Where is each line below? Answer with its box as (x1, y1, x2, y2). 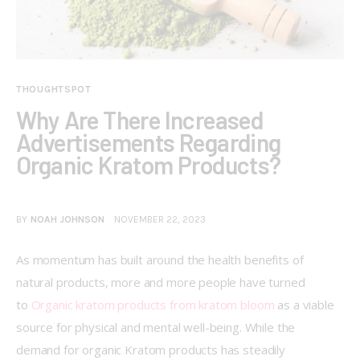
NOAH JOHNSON (30, 214, 104, 226)
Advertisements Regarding (16, 127, 281, 157)
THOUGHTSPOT (16, 84, 92, 96)
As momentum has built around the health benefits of (16, 252, 307, 268)
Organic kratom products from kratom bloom (31, 297, 275, 313)
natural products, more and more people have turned (16, 274, 309, 291)
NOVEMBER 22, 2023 (114, 214, 207, 226)
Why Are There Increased (16, 104, 264, 134)
